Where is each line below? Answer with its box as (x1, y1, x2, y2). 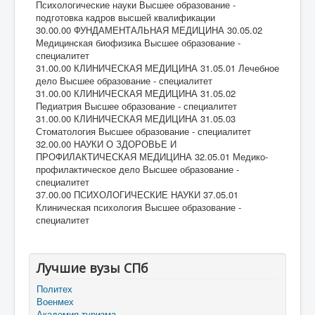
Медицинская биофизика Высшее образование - (36, 35, 240, 49)
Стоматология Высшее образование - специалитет (36, 124, 251, 138)
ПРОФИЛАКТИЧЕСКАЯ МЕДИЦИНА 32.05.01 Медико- (36, 149, 268, 163)
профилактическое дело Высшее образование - (36, 162, 239, 176)
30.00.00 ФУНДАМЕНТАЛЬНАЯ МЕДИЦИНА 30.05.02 (36, 22, 262, 37)
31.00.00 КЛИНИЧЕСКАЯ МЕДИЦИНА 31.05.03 (36, 111, 236, 125)
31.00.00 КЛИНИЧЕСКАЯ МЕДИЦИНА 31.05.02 (36, 86, 236, 100)
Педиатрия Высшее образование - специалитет (36, 98, 237, 112)
